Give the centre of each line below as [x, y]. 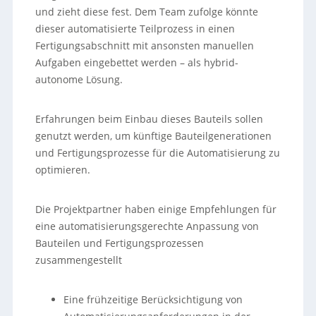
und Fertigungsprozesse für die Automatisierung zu [158, 153]
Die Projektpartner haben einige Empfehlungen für [156, 209]
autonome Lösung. [79, 79]
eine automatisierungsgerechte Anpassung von [147, 226]
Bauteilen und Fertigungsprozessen [120, 243]
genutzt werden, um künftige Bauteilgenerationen [154, 136]
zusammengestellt [79, 260]
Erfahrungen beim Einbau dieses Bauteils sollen [150, 119]
